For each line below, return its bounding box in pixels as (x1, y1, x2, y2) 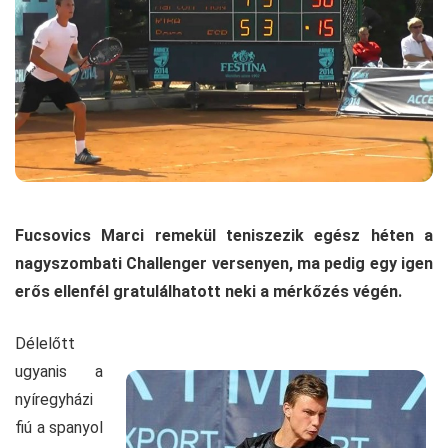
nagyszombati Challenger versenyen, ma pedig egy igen (15, 254, 433, 274)
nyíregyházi (15, 390, 93, 410)
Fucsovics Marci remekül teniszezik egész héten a (15, 226, 433, 246)
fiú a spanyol (15, 418, 103, 438)
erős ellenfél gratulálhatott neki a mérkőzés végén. (15, 282, 402, 302)
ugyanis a (15, 362, 103, 382)
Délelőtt (15, 334, 75, 354)
